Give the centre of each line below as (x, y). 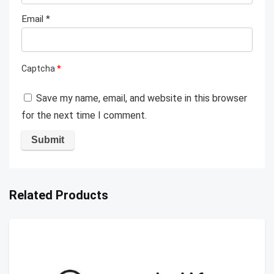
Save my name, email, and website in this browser (142, 98)
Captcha (39, 69)
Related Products (59, 195)
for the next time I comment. (84, 116)
